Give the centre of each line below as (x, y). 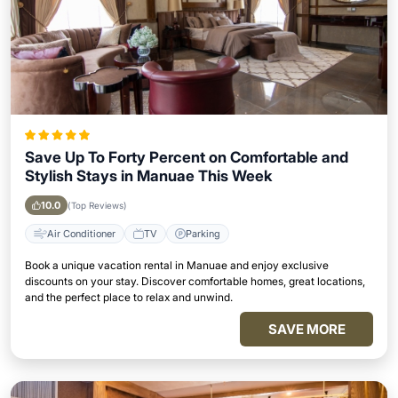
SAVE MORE (306, 329)
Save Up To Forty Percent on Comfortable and (187, 157)
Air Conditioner (81, 233)
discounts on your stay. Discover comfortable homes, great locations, (195, 281)
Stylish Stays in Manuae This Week (148, 176)
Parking (203, 233)
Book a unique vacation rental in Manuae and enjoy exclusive (177, 265)
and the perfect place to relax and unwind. (129, 297)
